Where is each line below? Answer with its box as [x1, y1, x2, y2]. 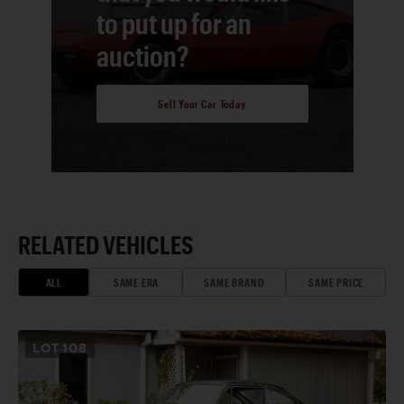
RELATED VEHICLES [18, 229, 194, 259]
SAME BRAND [204, 275, 265, 289]
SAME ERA [113, 275, 160, 289]
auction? [96, 38, 189, 72]
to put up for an [96, 5, 252, 40]
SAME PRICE [308, 275, 364, 289]
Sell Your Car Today [158, 97, 246, 111]
